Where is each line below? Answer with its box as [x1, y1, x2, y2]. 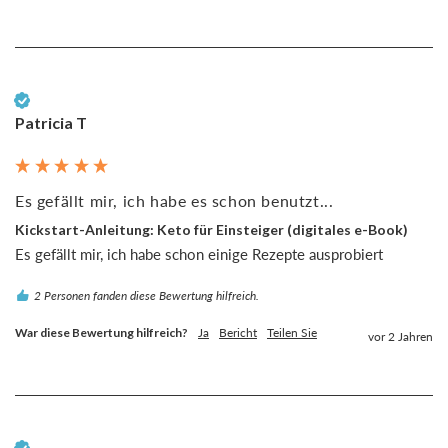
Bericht [219, 324, 257, 340]
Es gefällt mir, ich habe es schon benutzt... [15, 191, 334, 211]
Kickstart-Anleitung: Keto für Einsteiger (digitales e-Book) [15, 221, 408, 239]
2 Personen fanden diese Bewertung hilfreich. [34, 287, 259, 303]
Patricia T [15, 113, 87, 133]
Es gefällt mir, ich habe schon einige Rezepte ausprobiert [15, 244, 383, 263]
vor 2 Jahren [368, 328, 433, 344]
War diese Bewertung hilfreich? [15, 324, 188, 340]
